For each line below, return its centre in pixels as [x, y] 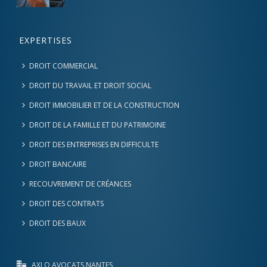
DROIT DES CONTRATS [67, 204]
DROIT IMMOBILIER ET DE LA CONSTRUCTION [105, 105]
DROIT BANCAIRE [58, 164]
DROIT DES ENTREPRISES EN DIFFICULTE [94, 145]
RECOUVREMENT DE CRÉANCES [80, 184]
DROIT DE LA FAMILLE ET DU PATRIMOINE [98, 125]
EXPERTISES [46, 40]
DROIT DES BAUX [58, 223]
